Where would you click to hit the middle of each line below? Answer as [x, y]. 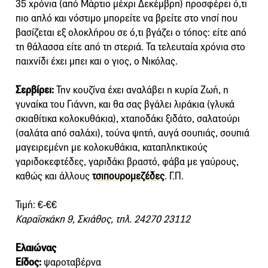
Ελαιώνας [36, 248]
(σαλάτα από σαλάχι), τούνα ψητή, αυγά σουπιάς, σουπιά [133, 133]
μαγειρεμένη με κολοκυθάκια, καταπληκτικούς [112, 147]
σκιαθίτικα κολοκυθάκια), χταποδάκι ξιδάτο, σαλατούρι [128, 118]
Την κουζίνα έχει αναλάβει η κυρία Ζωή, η [141, 90]
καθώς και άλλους [54, 176]
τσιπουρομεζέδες [128, 176]
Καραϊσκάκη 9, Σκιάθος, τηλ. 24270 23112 [103, 219]
